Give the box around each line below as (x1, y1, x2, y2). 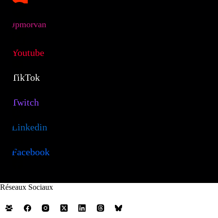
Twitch (12, 96, 39, 108)
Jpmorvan (12, 19, 46, 29)
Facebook (12, 146, 50, 157)
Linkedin (12, 121, 47, 132)
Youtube (12, 47, 44, 58)
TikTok (12, 72, 40, 83)
